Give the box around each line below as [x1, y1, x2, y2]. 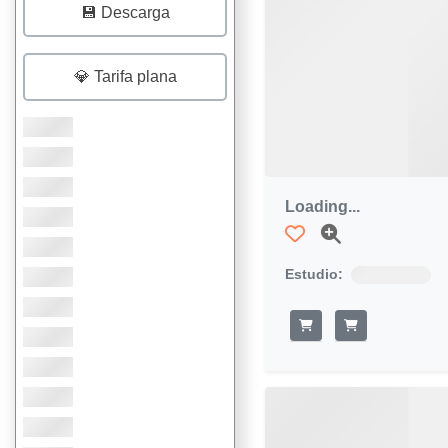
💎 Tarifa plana [73, 68, 177, 85]
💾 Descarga [80, 4, 170, 21]
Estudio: [285, 266, 343, 283]
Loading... [285, 198, 360, 216]
